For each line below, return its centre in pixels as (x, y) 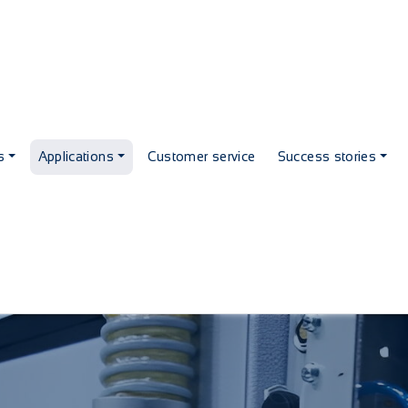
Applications (76, 156)
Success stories (327, 156)
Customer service (201, 156)
